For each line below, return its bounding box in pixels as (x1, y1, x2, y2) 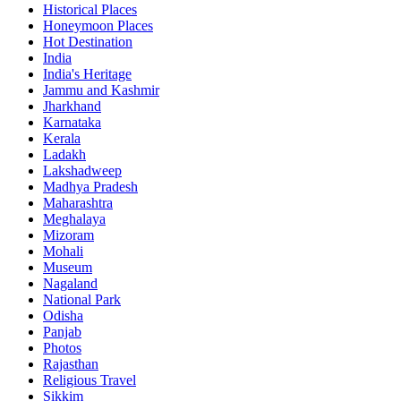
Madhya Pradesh (43, 178, 138, 194)
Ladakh (43, 146, 86, 162)
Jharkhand (43, 98, 101, 114)
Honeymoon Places (43, 17, 153, 33)
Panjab (43, 323, 81, 339)
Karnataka (43, 114, 101, 130)
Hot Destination (43, 33, 132, 49)
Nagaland (43, 275, 98, 291)
